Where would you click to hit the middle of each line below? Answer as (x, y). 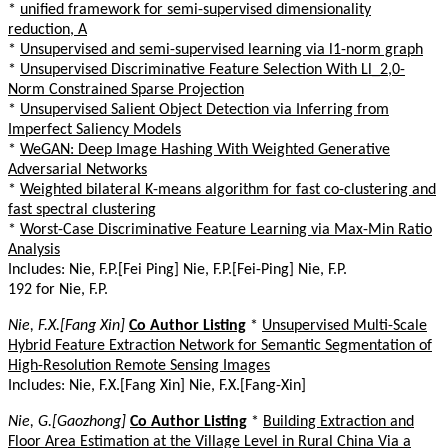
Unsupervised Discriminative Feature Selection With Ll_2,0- (212, 69)
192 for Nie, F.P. (58, 289)
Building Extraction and (338, 421)
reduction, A (47, 29)
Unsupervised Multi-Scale (344, 325)
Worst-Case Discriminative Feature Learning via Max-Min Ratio (226, 229)
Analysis (34, 249)
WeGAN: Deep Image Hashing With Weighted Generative (205, 149)
